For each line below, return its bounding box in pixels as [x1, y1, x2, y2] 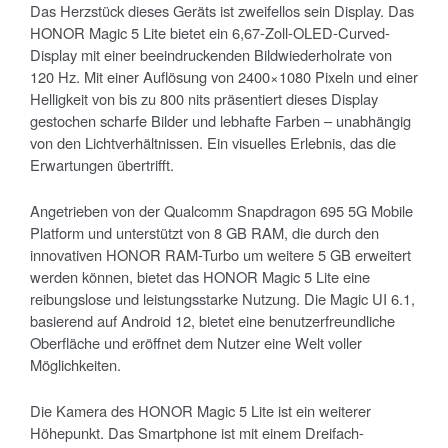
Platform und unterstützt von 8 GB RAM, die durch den [30, 221, 379, 243]
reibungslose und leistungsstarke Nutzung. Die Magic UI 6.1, [30, 287, 415, 309]
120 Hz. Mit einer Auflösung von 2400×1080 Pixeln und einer [30, 65, 418, 87]
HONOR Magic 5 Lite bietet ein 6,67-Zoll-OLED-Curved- [30, 21, 390, 43]
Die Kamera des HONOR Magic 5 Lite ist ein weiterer [30, 399, 371, 421]
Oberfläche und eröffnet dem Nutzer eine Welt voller [30, 331, 362, 353]
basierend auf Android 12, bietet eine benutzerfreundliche [30, 309, 395, 331]
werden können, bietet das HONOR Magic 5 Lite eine [30, 265, 370, 287]
